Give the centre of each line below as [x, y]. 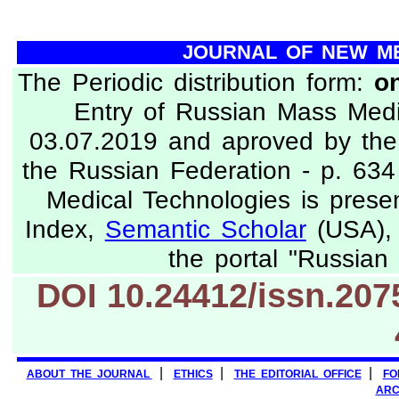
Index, [65, 229]
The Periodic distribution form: [195, 82]
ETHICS [193, 374]
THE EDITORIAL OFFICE [297, 374]
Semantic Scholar [205, 229]
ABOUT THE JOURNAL [89, 374]
